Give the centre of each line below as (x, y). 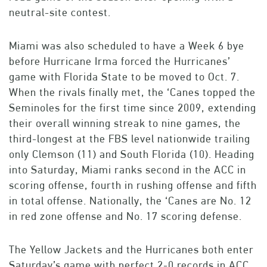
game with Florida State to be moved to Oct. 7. (124, 77)
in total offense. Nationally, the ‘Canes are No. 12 (130, 201)
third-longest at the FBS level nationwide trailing (130, 139)
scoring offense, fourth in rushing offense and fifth (133, 185)
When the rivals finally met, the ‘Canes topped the (132, 92)
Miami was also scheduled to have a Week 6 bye (127, 46)
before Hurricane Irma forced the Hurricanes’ (120, 61)
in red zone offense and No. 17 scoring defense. (125, 216)
